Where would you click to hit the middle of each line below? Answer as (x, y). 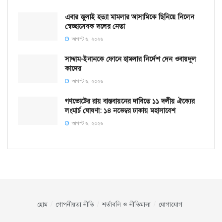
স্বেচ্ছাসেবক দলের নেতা (95, 26)
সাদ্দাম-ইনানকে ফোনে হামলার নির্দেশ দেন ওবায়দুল (131, 59)
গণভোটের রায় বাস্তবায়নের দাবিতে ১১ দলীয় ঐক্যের (130, 101)
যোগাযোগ (170, 204)
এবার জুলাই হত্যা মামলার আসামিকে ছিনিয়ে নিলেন (130, 17)
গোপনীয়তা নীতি (75, 204)
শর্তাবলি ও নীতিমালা (126, 204)
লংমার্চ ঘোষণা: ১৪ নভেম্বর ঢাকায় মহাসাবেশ (120, 110)
